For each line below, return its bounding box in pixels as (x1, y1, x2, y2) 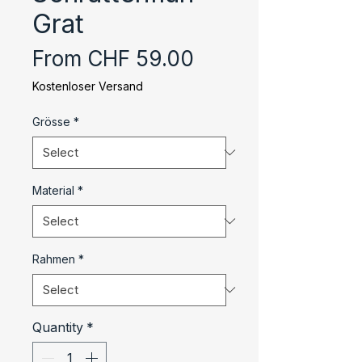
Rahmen (32, 251, 75, 266)
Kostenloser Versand (32, 78, 143, 93)
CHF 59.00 (87, 45, 194, 71)
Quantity (32, 318, 83, 335)
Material (32, 183, 74, 197)
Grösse (32, 114, 70, 128)
